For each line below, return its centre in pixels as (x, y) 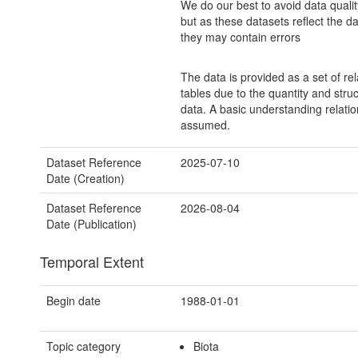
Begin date (74, 301)
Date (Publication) (91, 224)
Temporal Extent (92, 262)
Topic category (84, 346)
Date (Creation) (86, 179)
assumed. (205, 125)
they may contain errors (240, 37)
